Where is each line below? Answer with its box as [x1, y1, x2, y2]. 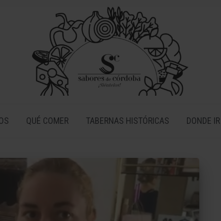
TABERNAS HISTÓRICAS [86, 115, 169, 126]
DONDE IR [186, 115, 220, 126]
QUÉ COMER [26, 115, 69, 126]
